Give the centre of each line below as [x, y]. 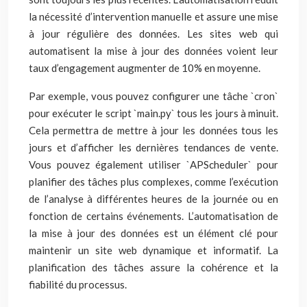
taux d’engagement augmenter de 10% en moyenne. [145, 68]
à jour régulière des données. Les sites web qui [153, 34]
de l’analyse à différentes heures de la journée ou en [153, 199]
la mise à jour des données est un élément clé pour [153, 233]
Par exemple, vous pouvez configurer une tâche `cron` [153, 96]
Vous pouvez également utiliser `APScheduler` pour [153, 164]
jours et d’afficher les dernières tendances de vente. [153, 147]
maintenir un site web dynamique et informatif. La [153, 250]
